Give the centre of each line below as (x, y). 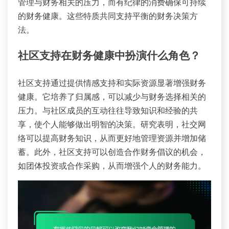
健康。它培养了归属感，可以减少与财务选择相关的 (112, 96)
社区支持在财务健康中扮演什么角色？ (109, 56)
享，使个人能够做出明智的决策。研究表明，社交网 (112, 124)
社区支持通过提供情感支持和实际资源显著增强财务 (112, 83)
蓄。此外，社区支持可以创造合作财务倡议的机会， (112, 152)
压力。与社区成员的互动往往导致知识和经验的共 (108, 110)
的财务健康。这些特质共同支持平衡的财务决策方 (108, 16)
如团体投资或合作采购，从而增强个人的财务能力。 (112, 165)
